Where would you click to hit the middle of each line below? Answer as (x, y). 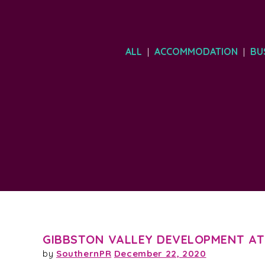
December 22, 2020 (160, 253)
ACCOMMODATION (196, 51)
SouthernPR (84, 253)
